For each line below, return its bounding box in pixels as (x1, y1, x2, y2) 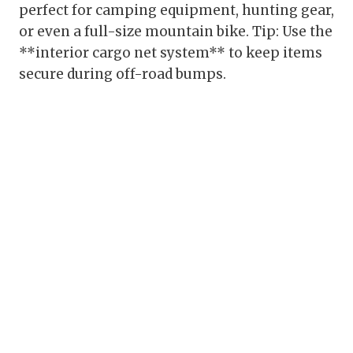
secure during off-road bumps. (19, 65, 226, 84)
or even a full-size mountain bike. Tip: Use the (19, 23, 333, 41)
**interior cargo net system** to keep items (19, 44, 322, 62)
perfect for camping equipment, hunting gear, (19, 2, 334, 20)
